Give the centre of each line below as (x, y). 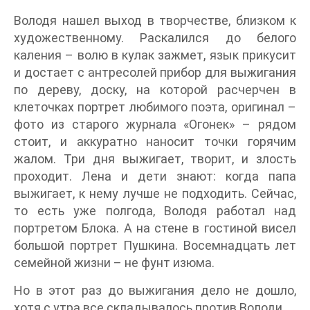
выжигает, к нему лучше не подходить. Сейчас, (155, 193)
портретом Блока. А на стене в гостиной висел (155, 228)
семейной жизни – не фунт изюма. (114, 263)
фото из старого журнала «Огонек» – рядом (155, 124)
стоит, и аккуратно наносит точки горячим (155, 142)
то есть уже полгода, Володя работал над (155, 211)
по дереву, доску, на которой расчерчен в (155, 90)
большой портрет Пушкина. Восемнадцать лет (155, 245)
